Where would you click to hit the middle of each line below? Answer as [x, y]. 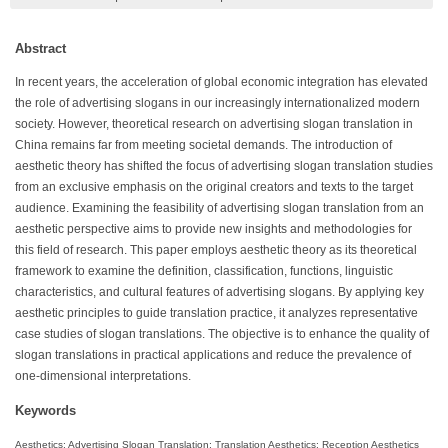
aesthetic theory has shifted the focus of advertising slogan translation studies [224, 165]
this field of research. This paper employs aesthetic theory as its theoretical [216, 249]
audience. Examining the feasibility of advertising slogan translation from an [219, 207]
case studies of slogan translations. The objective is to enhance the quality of [222, 333]
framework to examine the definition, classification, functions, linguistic [204, 270]
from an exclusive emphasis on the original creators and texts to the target [214, 186]
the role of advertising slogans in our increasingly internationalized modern [217, 102]
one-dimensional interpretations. [103, 375]
